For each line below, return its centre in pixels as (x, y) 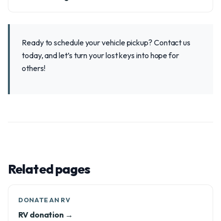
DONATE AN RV (44, 200)
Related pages (49, 169)
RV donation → (46, 215)
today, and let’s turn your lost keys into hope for (101, 55)
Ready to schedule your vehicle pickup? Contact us (106, 42)
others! (34, 68)
